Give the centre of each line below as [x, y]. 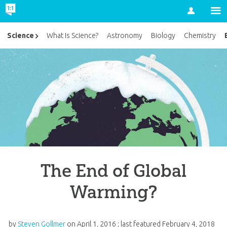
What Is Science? [73, 36]
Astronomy [125, 36]
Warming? [113, 192]
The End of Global [113, 170]
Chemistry [200, 36]
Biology [163, 36]
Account [173, 23]
